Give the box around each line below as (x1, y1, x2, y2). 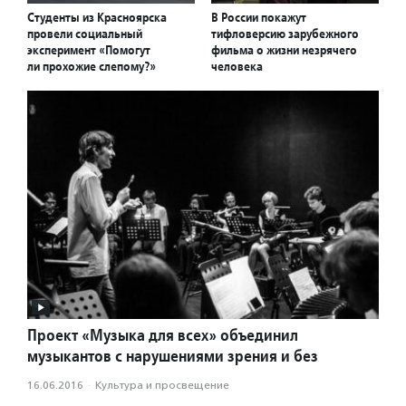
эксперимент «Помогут (27, 41, 150, 58)
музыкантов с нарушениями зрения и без (27, 345, 318, 367)
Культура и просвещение (95, 379, 229, 392)
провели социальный (27, 24, 142, 42)
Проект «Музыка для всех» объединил (27, 324, 298, 346)
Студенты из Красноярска (27, 8, 167, 25)
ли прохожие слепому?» (27, 57, 156, 74)
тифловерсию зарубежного (211, 24, 359, 42)
